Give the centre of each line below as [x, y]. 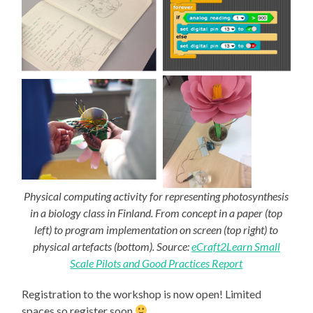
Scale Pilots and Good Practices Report [156, 263]
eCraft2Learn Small [235, 246]
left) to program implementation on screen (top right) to [156, 229]
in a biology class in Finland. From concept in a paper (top [156, 212]
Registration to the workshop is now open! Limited [142, 293]
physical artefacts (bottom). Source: [112, 246]
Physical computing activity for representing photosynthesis [156, 196]
